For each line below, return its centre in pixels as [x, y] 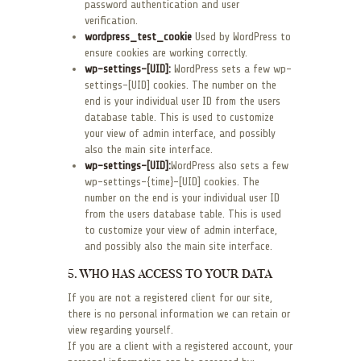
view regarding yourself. [120, 330]
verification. [111, 21]
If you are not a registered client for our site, [170, 298]
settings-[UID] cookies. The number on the [180, 85]
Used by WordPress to [241, 37]
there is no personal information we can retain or [179, 314]
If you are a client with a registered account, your [180, 346]
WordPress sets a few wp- [231, 69]
